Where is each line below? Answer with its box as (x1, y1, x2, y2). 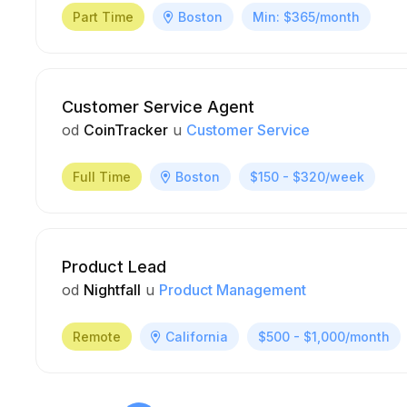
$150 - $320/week (250, 169, 364, 184)
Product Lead (62, 257, 166, 276)
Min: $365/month (253, 9, 360, 25)
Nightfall (84, 281, 141, 299)
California (165, 329, 228, 344)
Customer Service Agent (62, 97, 254, 116)
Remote (73, 329, 121, 344)
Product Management (159, 281, 306, 299)
